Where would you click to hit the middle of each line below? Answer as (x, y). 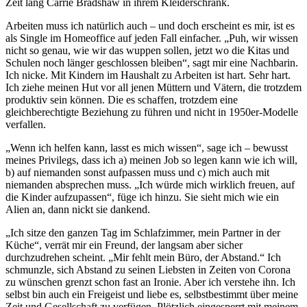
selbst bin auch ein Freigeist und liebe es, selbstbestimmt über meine (152, 295)
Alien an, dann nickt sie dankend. (78, 210)
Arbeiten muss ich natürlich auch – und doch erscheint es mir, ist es (150, 26)
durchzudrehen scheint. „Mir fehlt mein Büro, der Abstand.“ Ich (143, 258)
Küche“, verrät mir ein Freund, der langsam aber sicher (124, 245)
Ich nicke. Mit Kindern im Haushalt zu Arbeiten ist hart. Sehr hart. (148, 75)
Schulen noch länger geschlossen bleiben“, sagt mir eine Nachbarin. (152, 63)
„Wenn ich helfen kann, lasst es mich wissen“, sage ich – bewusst (147, 148)
